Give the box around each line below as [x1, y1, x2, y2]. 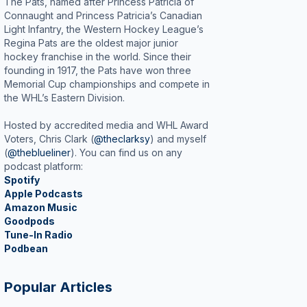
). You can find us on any [71, 147, 182, 158]
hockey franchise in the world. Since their [4, 51, 191, 62]
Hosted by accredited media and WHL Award [4, 119, 208, 131]
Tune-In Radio [4, 229, 73, 241]
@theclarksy [94, 133, 150, 145]
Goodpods [4, 215, 55, 227]
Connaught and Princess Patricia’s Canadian [4, 10, 202, 21]
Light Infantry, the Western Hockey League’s [4, 23, 204, 35]
